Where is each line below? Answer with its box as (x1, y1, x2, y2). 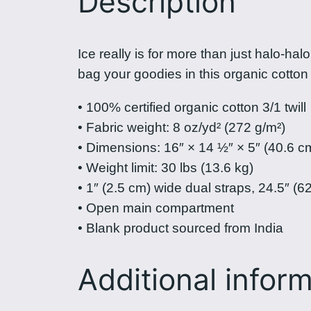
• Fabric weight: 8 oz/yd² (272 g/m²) (78, 120, 285, 135)
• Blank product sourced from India (78, 221, 283, 236)
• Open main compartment (78, 201, 234, 216)
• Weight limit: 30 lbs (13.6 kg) (78, 160, 253, 176)
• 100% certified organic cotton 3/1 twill (78, 100, 306, 115)
